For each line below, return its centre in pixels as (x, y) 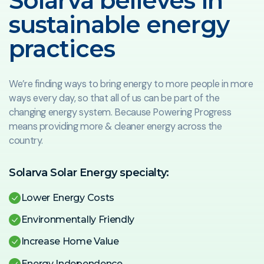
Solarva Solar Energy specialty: (89, 172)
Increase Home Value (70, 242)
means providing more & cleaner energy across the (115, 127)
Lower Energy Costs (67, 197)
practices (62, 49)
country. (26, 141)
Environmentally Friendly (78, 220)
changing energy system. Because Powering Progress (120, 113)
